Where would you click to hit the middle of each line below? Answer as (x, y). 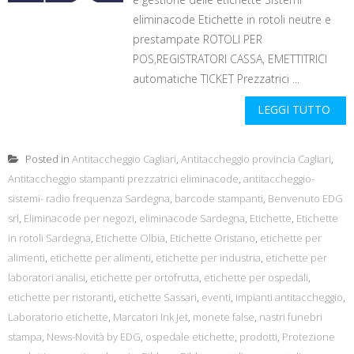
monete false (224, 317)
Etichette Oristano (213, 238)
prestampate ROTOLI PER (198, 39)
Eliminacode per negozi (79, 218)
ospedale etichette (190, 337)
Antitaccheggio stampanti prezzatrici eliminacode (123, 179)
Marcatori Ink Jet (151, 317)
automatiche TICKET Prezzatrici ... (217, 79)
